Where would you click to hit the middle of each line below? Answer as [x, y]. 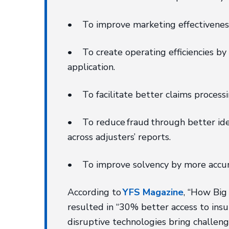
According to [95, 192]
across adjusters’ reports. [119, 137]
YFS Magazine [153, 192]
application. [91, 67]
